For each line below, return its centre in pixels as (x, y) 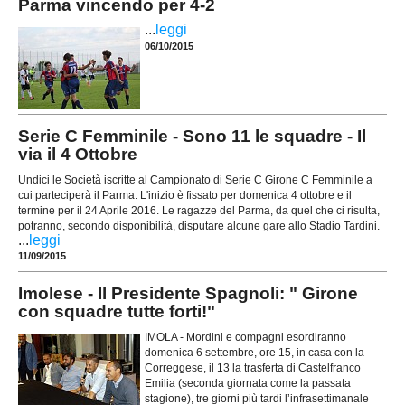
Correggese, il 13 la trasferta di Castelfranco (253, 368)
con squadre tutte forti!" (117, 311)
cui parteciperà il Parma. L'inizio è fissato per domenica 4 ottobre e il (185, 196)
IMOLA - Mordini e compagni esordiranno (245, 338)
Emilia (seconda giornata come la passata (248, 384)
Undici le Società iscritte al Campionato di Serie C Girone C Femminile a (195, 180)
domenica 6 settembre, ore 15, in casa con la (254, 353)
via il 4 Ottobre (78, 154)
